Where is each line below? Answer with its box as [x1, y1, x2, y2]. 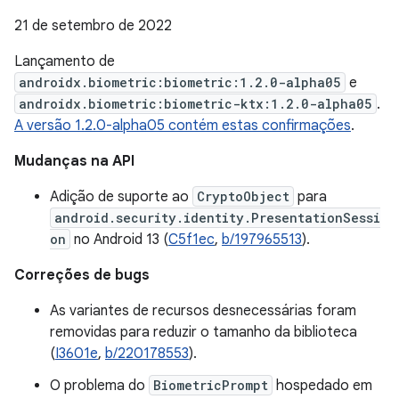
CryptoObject [197, 188, 289, 205]
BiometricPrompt [153, 377, 268, 394]
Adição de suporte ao [50, 188, 192, 206]
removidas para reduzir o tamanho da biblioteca [50, 323, 357, 341]
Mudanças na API [14, 152, 134, 170]
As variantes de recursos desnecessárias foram [50, 302, 356, 320]
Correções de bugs [14, 266, 150, 284]
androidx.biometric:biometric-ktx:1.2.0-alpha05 [19, 95, 372, 112]
